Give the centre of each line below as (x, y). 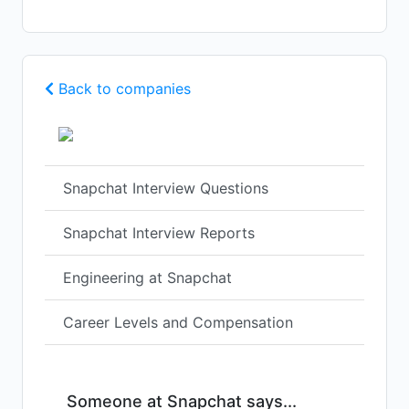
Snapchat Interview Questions (166, 189)
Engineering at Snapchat (147, 278)
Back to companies (122, 89)
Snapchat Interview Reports (159, 233)
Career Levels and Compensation (178, 323)
